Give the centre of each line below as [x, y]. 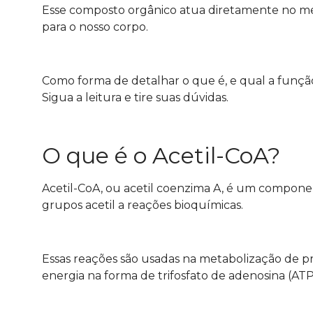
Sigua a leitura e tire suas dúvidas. [135, 97]
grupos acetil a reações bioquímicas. [144, 205]
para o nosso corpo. [95, 27]
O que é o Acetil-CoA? [161, 156]
